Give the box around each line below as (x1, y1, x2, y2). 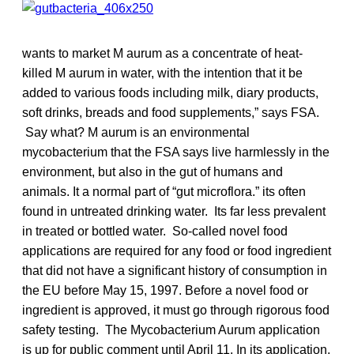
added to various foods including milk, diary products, (22, 85, 318, 100)
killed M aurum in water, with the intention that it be (22, 66, 303, 80)
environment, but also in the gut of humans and (22, 164, 283, 179)
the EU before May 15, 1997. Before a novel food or (22, 283, 308, 297)
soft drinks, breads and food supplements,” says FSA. (22, 105, 319, 119)
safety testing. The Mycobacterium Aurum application (22, 322, 320, 337)
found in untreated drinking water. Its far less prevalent (22, 204, 326, 218)
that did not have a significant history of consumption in (22, 263, 327, 277)
